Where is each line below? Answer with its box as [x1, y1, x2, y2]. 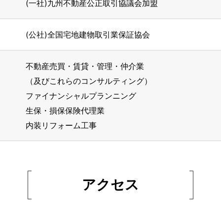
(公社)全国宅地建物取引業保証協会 [26, 30, 150, 39]
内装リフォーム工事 [26, 120, 97, 130]
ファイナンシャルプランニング [26, 91, 136, 101]
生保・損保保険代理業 [26, 106, 105, 115]
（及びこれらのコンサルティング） [26, 76, 152, 86]
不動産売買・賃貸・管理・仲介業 [26, 61, 144, 71]
